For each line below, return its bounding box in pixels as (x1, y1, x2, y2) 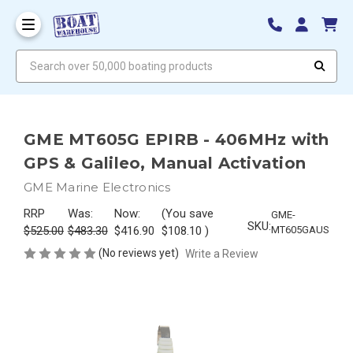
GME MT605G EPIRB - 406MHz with (24, 129, 329, 149)
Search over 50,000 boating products (15, 50, 198, 63)
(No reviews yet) (98, 246, 179, 259)
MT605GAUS (270, 223, 329, 236)
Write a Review (184, 247, 258, 260)
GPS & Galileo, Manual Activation (24, 153, 306, 173)
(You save (161, 206, 214, 221)
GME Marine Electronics (24, 179, 171, 195)
